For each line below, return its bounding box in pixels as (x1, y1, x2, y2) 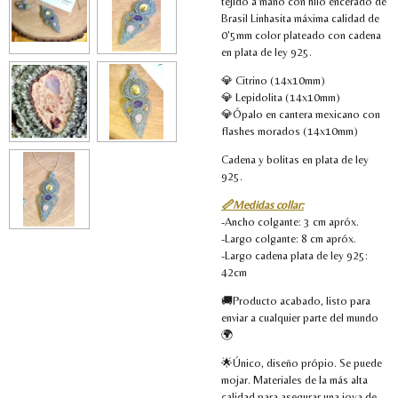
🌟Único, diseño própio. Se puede (221, 355, 382, 370)
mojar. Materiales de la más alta (221, 372, 368, 386)
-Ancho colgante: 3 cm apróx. (221, 214, 359, 228)
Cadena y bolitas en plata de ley (221, 152, 369, 166)
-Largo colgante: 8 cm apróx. (221, 231, 356, 245)
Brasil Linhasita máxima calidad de (221, 11, 379, 25)
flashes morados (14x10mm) (221, 123, 358, 138)
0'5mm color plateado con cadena (221, 28, 381, 42)
